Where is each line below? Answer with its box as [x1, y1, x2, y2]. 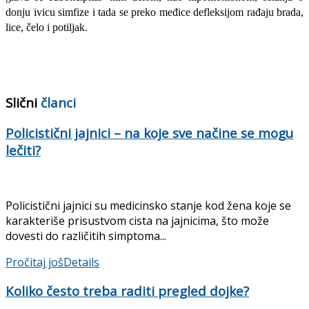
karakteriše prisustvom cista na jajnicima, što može [6, 212, 269, 228]
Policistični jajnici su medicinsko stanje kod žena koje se [6, 197, 291, 213]
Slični [6, 94, 37, 112]
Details [63, 254, 99, 270]
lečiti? [6, 141, 41, 159]
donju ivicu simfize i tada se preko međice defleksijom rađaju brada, [6, 6, 303, 19]
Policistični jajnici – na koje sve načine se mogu [6, 123, 293, 141]
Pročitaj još [6, 254, 63, 270]
